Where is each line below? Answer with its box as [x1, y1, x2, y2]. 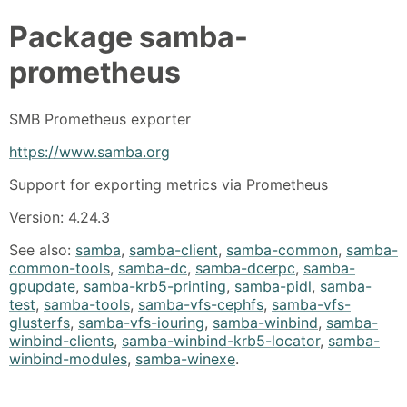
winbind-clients [9, 331, 114, 350]
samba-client [129, 240, 218, 259]
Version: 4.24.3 [9, 207, 110, 226]
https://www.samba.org [9, 142, 170, 161]
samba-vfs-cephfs [138, 294, 263, 313]
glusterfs [9, 313, 70, 332]
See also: [9, 240, 75, 259]
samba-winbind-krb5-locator [122, 331, 320, 350]
